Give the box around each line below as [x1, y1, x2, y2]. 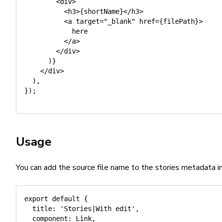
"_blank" [104, 17, 135, 25]
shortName [84, 7, 119, 15]
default [52, 195, 80, 203]
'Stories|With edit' [60, 205, 135, 213]
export [24, 195, 48, 203]
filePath [163, 17, 195, 25]
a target [68, 17, 100, 25]
